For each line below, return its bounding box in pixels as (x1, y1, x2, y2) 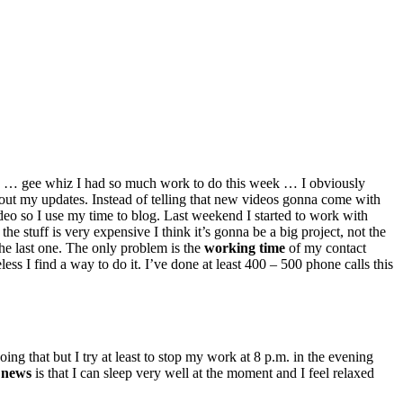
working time (204, 239, 285, 255)
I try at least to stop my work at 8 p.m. (71, 348, 293, 364)
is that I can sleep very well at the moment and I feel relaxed (31, 364, 374, 381)
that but (29, 348, 71, 364)
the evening (304, 348, 373, 364)
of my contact (285, 239, 366, 255)
